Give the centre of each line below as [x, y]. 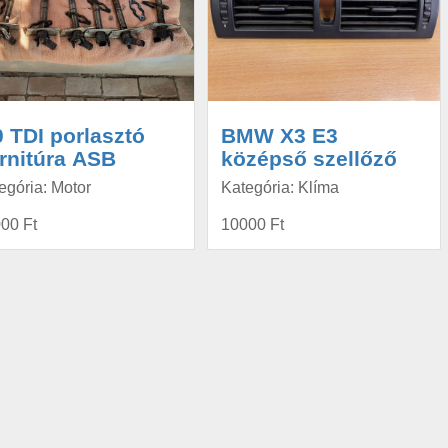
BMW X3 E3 [279, 135]
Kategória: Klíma [279, 188]
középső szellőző [308, 158]
